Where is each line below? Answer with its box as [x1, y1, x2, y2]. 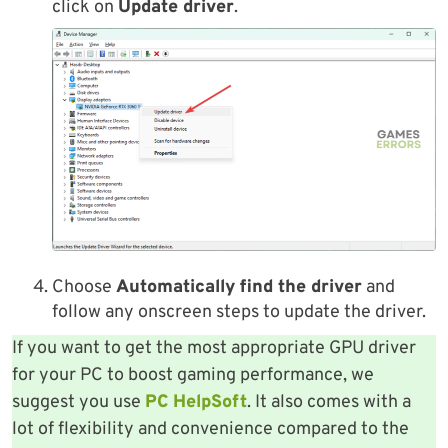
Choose [52, 275, 116, 299]
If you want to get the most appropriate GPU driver [12, 336, 416, 360]
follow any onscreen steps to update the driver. [52, 300, 426, 324]
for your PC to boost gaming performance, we [12, 363, 374, 387]
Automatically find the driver [116, 275, 362, 299]
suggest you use [12, 390, 145, 414]
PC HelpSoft [145, 390, 247, 414]
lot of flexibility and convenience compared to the [12, 417, 409, 441]
